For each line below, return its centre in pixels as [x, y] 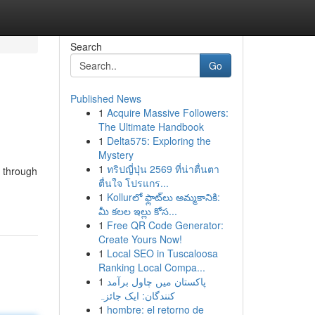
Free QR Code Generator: [165, 225]
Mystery [116, 155]
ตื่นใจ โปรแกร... [133, 183]
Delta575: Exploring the [159, 141]
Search [86, 46]
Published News [105, 98]
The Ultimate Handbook [151, 127]
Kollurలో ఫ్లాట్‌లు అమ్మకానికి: [163, 197]
